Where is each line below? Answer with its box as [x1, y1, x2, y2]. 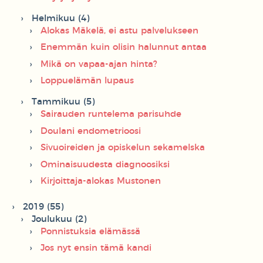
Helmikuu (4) [32, 14, 89, 23]
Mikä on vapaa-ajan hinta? [41, 59, 157, 69]
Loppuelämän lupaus [41, 76, 134, 86]
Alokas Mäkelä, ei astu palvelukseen [41, 26, 198, 35]
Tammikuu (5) [32, 97, 95, 107]
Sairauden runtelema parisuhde [41, 110, 181, 119]
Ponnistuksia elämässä [41, 227, 140, 236]
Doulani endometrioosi [41, 126, 141, 136]
